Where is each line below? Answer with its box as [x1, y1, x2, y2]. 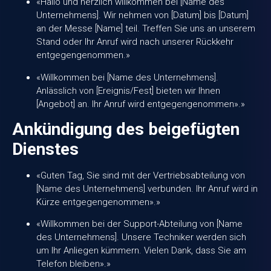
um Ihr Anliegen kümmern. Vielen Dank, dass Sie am [36, 245, 246, 256]
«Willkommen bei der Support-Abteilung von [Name [36, 218, 243, 230]
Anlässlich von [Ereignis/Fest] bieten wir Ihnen [36, 85, 220, 96]
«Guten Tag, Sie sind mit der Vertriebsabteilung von [36, 169, 245, 181]
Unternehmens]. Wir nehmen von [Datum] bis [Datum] [36, 10, 249, 21]
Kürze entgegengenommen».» [36, 196, 160, 207]
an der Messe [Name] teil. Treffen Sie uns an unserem [36, 23, 255, 34]
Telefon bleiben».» [36, 258, 111, 270]
